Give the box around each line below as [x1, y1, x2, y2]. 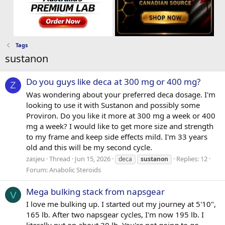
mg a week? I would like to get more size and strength [26, 121, 213, 131]
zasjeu [26, 154, 45, 164]
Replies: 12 [176, 154, 207, 164]
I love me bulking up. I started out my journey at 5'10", [26, 199, 216, 209]
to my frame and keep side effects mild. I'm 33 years [26, 131, 207, 142]
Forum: [26, 165, 49, 175]
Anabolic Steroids [49, 165, 101, 175]
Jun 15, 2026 [75, 154, 110, 164]
